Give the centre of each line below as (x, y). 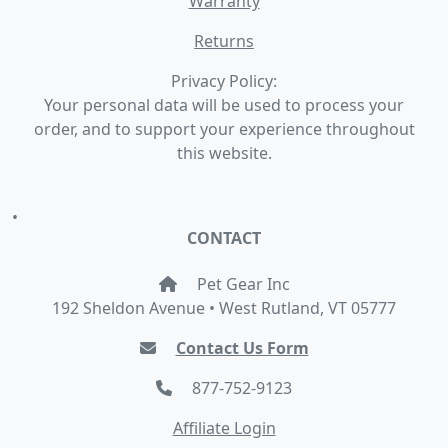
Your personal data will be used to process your (224, 105)
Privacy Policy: (224, 81)
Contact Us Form (242, 348)
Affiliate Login (224, 428)
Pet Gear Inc (241, 284)
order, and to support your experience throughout (224, 129)
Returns (224, 41)
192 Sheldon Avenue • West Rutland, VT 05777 (224, 308)
